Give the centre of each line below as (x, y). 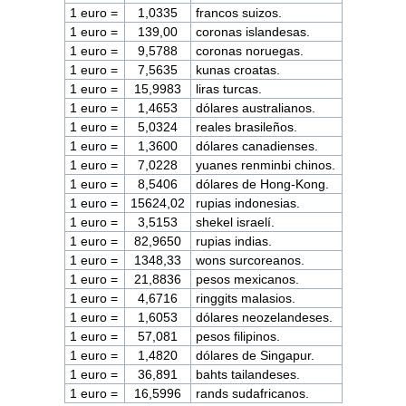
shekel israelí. (236, 222)
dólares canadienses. (257, 145)
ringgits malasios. (246, 298)
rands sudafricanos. (253, 393)
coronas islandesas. (253, 31)
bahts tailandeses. (248, 374)
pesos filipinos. (238, 336)
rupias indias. (234, 241)
